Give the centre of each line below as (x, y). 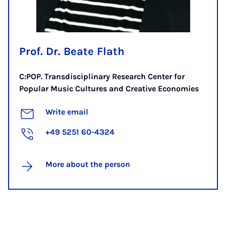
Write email (67, 111)
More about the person (88, 164)
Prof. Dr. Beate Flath (72, 51)
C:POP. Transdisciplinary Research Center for (102, 76)
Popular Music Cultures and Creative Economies (109, 88)
